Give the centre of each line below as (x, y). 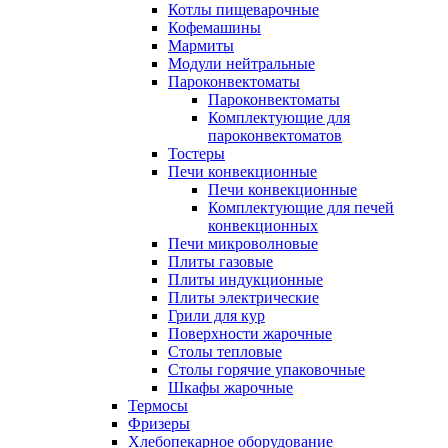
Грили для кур (216, 315)
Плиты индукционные (245, 279)
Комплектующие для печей (301, 207)
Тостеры (196, 153)
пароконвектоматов (275, 135)
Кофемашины (214, 27)
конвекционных (263, 225)
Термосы (158, 405)
